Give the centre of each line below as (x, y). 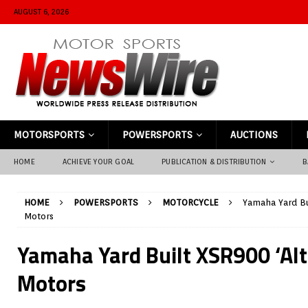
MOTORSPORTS (49, 135)
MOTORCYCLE (190, 202)
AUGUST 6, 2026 (41, 12)
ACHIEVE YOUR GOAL (98, 162)
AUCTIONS (254, 135)
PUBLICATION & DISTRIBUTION (214, 162)
